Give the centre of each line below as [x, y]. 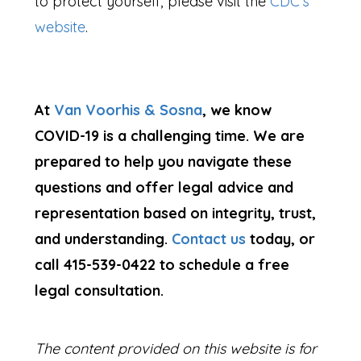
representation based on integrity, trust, [176, 214]
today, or [281, 239]
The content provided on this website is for [176, 348]
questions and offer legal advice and [164, 188]
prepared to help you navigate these [164, 162]
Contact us [209, 239]
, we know [237, 110]
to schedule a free [223, 265]
